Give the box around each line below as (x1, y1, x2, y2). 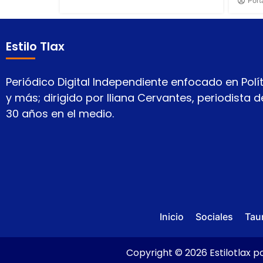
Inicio (159, 211, 184, 223)
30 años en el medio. (6, 106, 114, 122)
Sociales (195, 211, 233, 223)
